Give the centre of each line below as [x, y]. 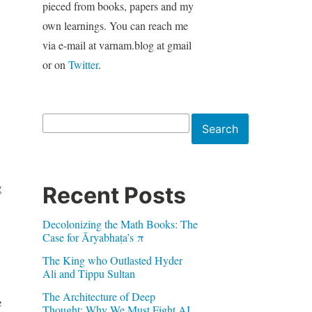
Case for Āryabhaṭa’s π [93, 237]
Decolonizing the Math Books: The [120, 224]
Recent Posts [114, 195]
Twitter [83, 64]
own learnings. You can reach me [115, 25]
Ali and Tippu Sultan [88, 273]
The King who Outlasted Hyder [112, 260]
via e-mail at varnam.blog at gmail [117, 45]
